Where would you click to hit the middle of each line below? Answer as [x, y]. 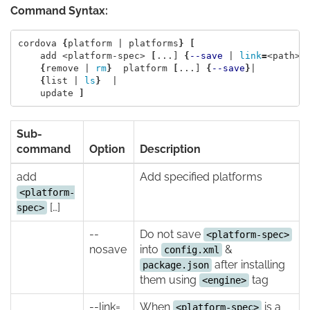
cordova [40, 43]
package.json [176, 265]
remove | [70, 68]
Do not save [172, 235]
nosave [108, 250]
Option [107, 149]
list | [65, 80]
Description [170, 149]
